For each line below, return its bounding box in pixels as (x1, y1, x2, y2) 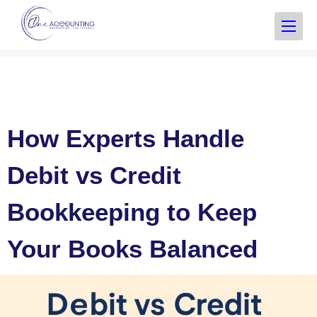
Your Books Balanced (7, 235, 258, 263)
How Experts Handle (7, 125, 244, 152)
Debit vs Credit (7, 161, 181, 189)
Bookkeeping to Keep (7, 198, 257, 226)
